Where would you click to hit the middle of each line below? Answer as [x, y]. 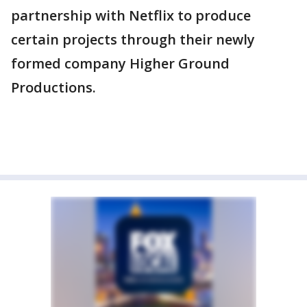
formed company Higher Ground [120, 63]
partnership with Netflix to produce [131, 15]
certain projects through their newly [133, 39]
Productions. [53, 87]
